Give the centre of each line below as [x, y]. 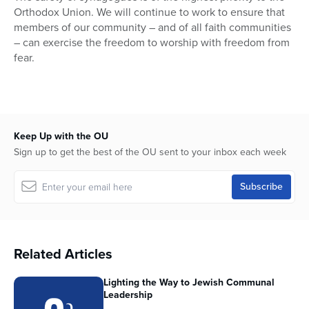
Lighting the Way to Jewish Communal [189, 283]
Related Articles [63, 254]
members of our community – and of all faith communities [152, 28]
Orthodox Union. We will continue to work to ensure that [149, 12]
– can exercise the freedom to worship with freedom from [152, 43]
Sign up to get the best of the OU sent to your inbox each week [150, 152]
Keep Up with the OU [61, 137]
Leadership [128, 295]
